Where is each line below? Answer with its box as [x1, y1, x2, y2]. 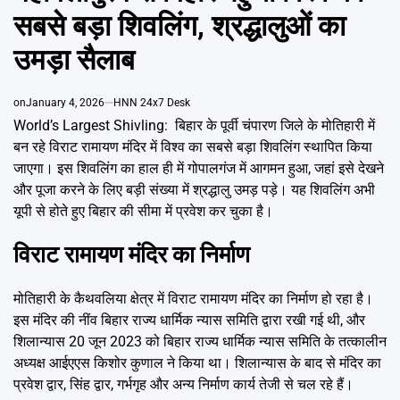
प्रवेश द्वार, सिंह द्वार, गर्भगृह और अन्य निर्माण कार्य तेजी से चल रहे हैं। [13, 375, 354, 393]
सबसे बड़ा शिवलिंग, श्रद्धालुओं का [13, 8, 346, 43]
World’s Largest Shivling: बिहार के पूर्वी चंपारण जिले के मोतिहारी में [13, 116, 375, 134]
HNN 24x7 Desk [113, 96, 190, 109]
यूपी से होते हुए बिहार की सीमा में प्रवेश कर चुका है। [13, 202, 273, 220]
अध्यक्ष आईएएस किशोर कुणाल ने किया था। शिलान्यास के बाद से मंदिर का [13, 354, 381, 371]
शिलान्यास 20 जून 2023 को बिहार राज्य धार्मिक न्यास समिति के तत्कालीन [13, 332, 387, 350]
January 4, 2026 [26, 96, 104, 109]
